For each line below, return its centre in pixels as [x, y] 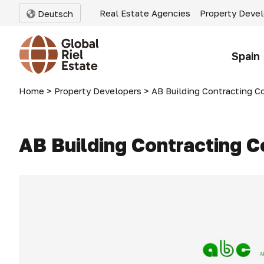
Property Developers [98, 91]
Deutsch [54, 14]
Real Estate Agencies [145, 13]
